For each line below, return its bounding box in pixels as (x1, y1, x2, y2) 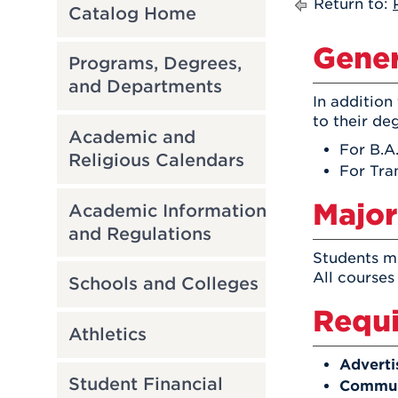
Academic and (68, 126, 195, 147)
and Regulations (68, 223, 211, 244)
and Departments (68, 76, 222, 98)
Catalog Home (68, 3, 196, 24)
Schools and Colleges (68, 274, 259, 295)
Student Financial (68, 374, 223, 395)
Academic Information (68, 200, 267, 221)
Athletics (68, 323, 147, 345)
